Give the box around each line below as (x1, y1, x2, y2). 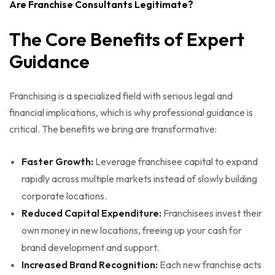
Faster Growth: (21, 155, 93, 168)
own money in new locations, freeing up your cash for (21, 223, 242, 236)
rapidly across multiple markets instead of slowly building (21, 172, 257, 185)
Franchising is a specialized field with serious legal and (9, 89, 233, 102)
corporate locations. (21, 189, 107, 202)
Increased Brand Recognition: (21, 258, 158, 271)
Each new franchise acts (158, 258, 261, 271)
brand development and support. (21, 241, 159, 254)
